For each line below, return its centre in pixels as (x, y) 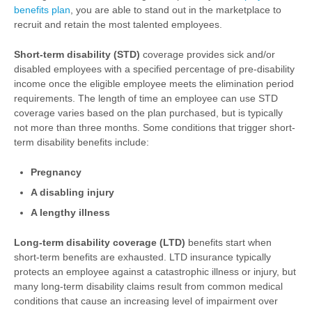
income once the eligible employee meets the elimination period (154, 84)
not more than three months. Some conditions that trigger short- (155, 127)
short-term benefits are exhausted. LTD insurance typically (142, 257)
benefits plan (42, 10)
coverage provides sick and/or (208, 54)
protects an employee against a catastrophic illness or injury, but (155, 272)
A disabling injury (72, 192)
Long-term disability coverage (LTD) (100, 242)
